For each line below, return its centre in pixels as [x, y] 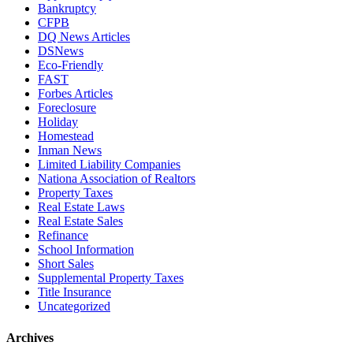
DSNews [61, 51]
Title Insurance [74, 292]
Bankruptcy [67, 9]
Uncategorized [74, 307]
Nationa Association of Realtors [117, 179]
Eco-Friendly [71, 65]
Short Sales [66, 264]
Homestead [66, 136]
